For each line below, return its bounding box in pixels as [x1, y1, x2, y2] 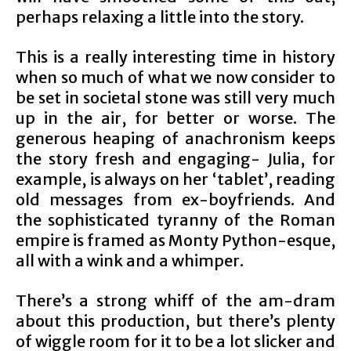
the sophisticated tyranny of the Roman [16, 210, 335, 230]
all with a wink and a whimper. [16, 251, 244, 270]
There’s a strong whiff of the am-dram [16, 291, 335, 310]
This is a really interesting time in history [16, 47, 335, 67]
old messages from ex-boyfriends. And [16, 190, 335, 209]
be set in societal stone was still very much [16, 88, 335, 107]
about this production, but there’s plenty [16, 311, 335, 331]
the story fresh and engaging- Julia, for [16, 149, 335, 168]
